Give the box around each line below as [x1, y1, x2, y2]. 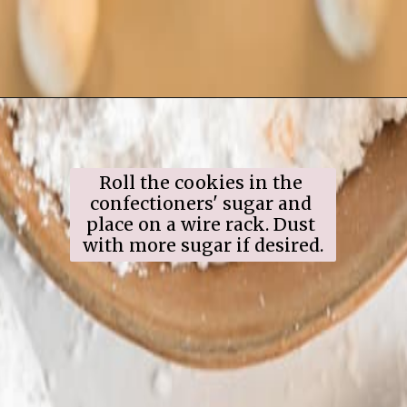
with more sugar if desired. [82, 234, 323, 257]
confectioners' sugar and [89, 193, 312, 215]
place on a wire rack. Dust [85, 213, 315, 236]
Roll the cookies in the [98, 172, 303, 194]
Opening [51, 115, 101, 131]
